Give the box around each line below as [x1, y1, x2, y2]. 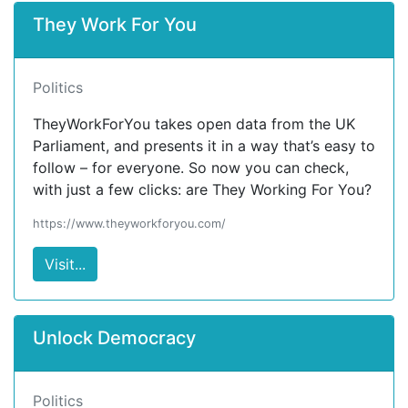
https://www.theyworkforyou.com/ [33, 217, 226, 230]
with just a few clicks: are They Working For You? [33, 180, 372, 199]
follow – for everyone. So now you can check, [33, 158, 349, 177]
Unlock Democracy [33, 327, 196, 349]
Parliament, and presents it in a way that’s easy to [33, 137, 375, 155]
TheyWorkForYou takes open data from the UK [33, 115, 355, 133]
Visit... [45, 255, 86, 273]
